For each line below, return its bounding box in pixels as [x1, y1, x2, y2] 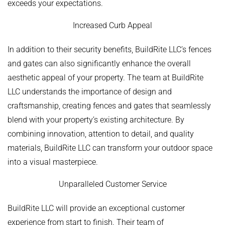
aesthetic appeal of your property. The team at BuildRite [8, 73, 203, 83]
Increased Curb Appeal [73, 21, 152, 31]
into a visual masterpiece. [8, 157, 98, 167]
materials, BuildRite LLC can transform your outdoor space [8, 143, 212, 153]
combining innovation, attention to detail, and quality [8, 129, 194, 139]
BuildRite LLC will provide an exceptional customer [8, 203, 185, 213]
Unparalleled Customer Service [58, 179, 167, 189]
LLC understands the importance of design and [8, 87, 172, 97]
